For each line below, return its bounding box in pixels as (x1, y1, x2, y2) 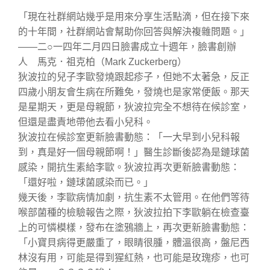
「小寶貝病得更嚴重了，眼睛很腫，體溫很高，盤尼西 (18, 237, 250, 248)
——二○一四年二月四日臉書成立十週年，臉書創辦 (18, 41, 236, 52)
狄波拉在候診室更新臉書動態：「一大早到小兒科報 (18, 131, 240, 142)
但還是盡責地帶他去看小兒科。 (18, 116, 153, 127)
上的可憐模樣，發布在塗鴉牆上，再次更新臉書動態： (18, 222, 250, 233)
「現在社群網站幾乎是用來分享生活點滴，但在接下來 (18, 11, 250, 22)
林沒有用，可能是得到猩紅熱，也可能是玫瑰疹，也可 (18, 252, 250, 263)
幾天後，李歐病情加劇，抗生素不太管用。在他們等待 (18, 192, 250, 202)
